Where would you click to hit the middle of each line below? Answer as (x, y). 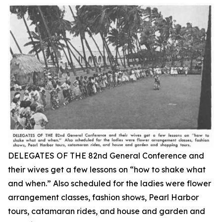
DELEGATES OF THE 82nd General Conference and (106, 156)
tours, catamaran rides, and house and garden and (107, 211)
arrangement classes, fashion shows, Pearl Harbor (103, 197)
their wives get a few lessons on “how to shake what (107, 170)
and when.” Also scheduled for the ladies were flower (110, 184)
